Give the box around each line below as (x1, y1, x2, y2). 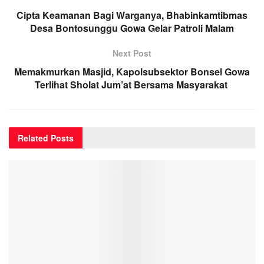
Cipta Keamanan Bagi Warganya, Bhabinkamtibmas (16, 8, 247, 22)
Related (18, 131, 48, 144)
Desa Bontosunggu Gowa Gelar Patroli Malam (30, 21, 234, 35)
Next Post (113, 47, 151, 59)
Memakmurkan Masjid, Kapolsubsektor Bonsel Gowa (14, 64, 250, 78)
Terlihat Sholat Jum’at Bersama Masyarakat (34, 77, 230, 91)
